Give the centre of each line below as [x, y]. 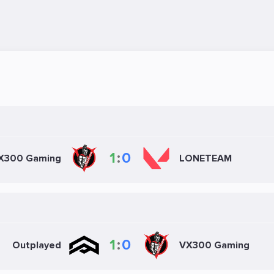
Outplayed [36, 245]
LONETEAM [205, 158]
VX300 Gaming [214, 245]
